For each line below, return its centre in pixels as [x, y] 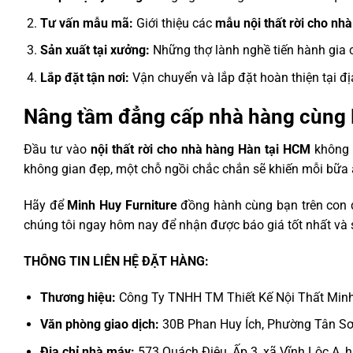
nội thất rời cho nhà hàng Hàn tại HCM [201, 150]
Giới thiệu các [174, 23]
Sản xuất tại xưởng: [95, 50]
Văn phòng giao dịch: [99, 325]
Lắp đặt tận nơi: [84, 77]
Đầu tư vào [57, 150]
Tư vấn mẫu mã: [86, 23]
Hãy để [46, 206]
